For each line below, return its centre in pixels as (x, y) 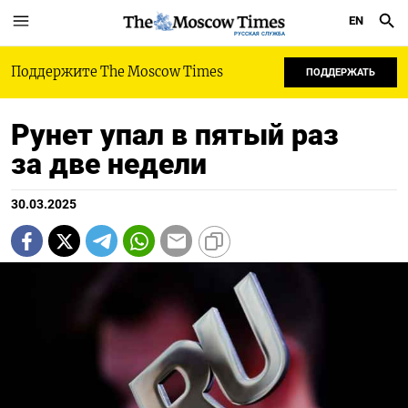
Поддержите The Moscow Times (117, 72)
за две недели (109, 164)
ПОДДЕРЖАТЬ (341, 72)
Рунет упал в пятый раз (175, 135)
